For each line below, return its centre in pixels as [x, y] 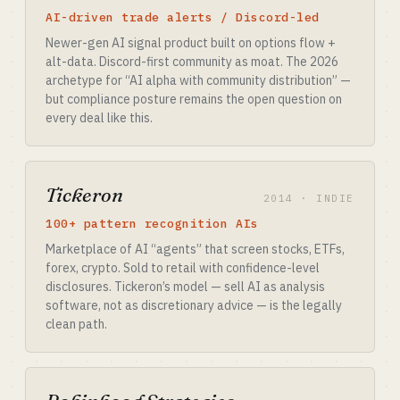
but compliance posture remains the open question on [194, 99]
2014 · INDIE [308, 198]
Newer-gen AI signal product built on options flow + [191, 43]
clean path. [76, 324]
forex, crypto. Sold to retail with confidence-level [183, 268]
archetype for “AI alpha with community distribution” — [198, 80]
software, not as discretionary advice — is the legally [194, 305]
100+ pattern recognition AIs [152, 224]
